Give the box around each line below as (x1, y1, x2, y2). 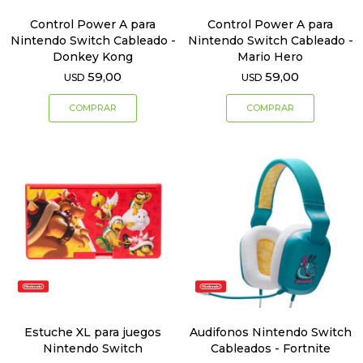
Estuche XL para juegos (24, 325, 161, 340)
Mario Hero (237, 49, 303, 65)
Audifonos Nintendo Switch (189, 325, 352, 340)
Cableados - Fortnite (210, 341, 331, 357)
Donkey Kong (53, 49, 133, 65)
